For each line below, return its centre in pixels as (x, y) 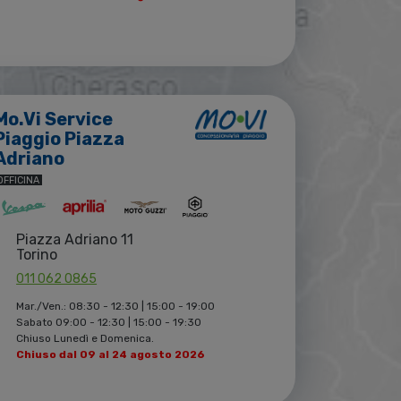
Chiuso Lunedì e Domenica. (85, 339)
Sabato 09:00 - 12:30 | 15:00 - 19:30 (109, 323)
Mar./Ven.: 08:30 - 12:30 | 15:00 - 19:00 (116, 307)
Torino (37, 255)
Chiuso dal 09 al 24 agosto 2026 (111, 355)
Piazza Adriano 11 (75, 240)
